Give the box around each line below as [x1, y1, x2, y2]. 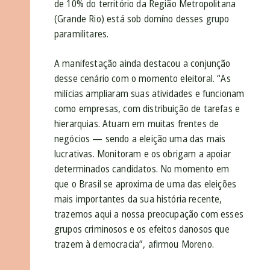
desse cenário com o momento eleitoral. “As [54, 72, 231, 86]
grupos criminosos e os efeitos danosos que [54, 222, 230, 236]
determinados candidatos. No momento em [54, 162, 230, 176]
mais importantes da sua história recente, [54, 192, 222, 206]
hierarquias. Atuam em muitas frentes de [54, 117, 219, 131]
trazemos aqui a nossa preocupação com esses [54, 207, 243, 221]
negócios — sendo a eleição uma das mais [54, 132, 226, 146]
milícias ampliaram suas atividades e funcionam [54, 87, 245, 101]
